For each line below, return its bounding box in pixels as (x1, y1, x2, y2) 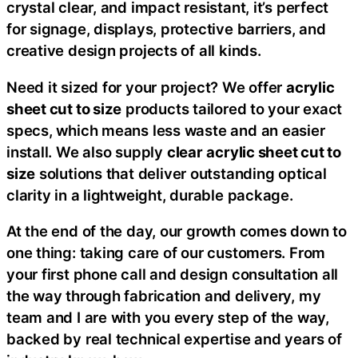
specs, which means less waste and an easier (6, 121, 325, 139)
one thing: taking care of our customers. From (6, 244, 326, 261)
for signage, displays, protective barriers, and (6, 20, 326, 38)
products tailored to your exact (121, 99, 343, 117)
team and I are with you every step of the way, (6, 308, 329, 326)
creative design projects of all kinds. (6, 42, 261, 59)
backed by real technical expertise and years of (6, 330, 342, 348)
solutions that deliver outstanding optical (35, 164, 327, 182)
